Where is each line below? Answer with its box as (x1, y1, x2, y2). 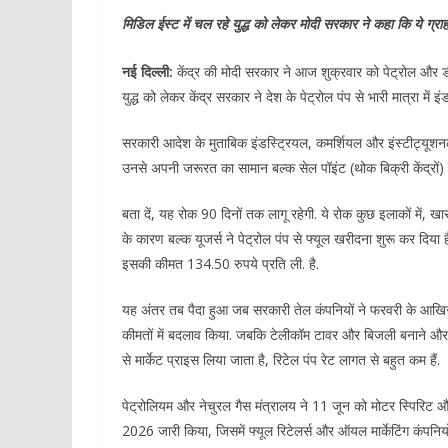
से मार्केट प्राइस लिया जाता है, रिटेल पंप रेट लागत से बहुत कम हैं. (122, 349, 440, 369)
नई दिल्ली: (122, 61, 173, 81)
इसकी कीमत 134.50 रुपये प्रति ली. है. (122, 253, 319, 273)
